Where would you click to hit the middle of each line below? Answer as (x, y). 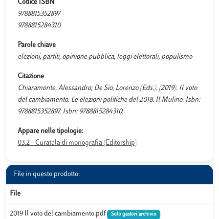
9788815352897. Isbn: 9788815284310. (70, 112)
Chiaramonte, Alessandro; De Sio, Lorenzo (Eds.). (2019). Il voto (107, 88)
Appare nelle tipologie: (51, 131)
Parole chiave (37, 45)
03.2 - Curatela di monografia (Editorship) (77, 143)
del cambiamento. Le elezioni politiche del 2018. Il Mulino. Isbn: (109, 100)
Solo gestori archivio (133, 214)
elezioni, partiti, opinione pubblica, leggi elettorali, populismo (105, 57)
